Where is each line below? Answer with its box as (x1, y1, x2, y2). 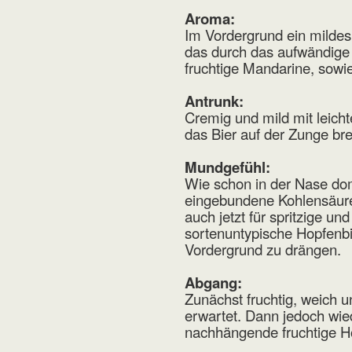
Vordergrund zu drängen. (185, 239, 342, 260)
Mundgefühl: (185, 156, 271, 178)
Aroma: (185, 8, 236, 30)
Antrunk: (185, 90, 244, 112)
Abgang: (185, 272, 243, 294)
